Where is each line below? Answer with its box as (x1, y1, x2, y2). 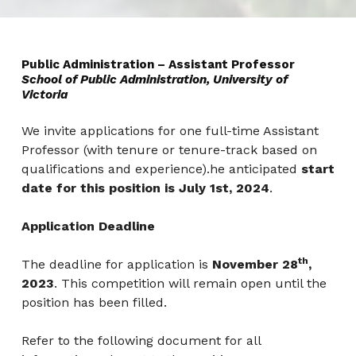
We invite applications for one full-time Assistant (21, 123, 319, 139)
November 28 (207, 257, 298, 273)
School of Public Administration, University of (21, 72, 288, 87)
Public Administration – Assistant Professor (21, 57, 295, 72)
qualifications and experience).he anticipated (21, 161, 301, 177)
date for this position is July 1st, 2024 (21, 180, 269, 196)
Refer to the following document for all (21, 333, 261, 349)
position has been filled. (21, 295, 167, 311)
